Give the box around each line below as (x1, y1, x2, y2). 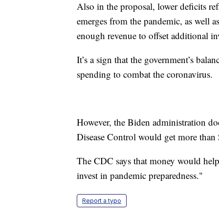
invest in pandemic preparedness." (77, 169, 203, 182)
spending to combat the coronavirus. (77, 68, 213, 81)
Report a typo (82, 197, 121, 205)
